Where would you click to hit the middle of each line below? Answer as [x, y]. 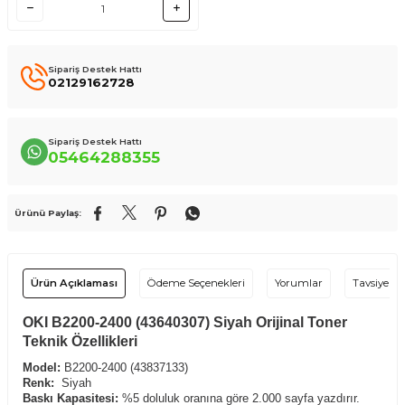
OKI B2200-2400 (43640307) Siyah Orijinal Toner [185, 322]
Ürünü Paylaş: [48, 213]
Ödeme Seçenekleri [196, 283]
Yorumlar [299, 283]
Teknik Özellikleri [80, 341]
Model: [42, 367]
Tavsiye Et [377, 283]
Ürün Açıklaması [74, 283]
